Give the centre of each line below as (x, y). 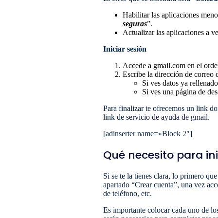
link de (115, 117)
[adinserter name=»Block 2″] (148, 133)
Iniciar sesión (125, 49)
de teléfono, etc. (127, 193)
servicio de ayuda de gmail (167, 117)
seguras (135, 23)
